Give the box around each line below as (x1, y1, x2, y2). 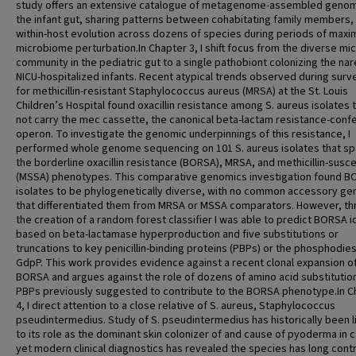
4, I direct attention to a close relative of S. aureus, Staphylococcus (16, 298, 335, 314)
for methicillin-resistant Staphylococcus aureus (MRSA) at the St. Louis (16, 83, 348, 99)
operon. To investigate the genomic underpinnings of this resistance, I (16, 126, 350, 142)
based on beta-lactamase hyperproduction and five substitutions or (16, 226, 339, 242)
